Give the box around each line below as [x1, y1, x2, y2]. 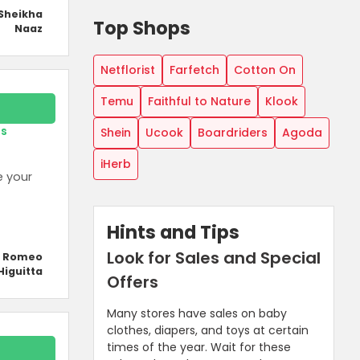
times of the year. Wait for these [107, 338, 291, 355]
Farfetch [170, 61, 219, 78]
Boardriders [198, 124, 268, 141]
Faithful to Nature [148, 92, 251, 109]
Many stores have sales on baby [107, 305, 287, 321]
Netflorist [100, 61, 155, 78]
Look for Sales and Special [107, 246, 321, 269]
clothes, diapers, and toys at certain [107, 321, 309, 338]
